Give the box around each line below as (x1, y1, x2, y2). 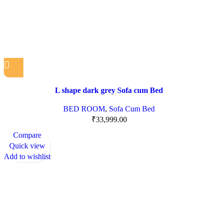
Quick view (9, 142, 45, 150)
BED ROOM (63, 105, 105, 113)
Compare (13, 131, 41, 140)
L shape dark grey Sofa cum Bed (55, 86, 163, 95)
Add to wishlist (4, 152, 51, 161)
